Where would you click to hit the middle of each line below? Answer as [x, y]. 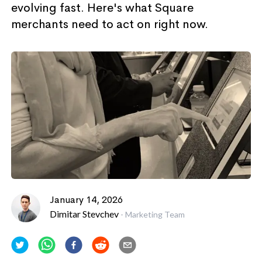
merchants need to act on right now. [109, 24]
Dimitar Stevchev [84, 213]
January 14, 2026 [86, 199]
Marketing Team [155, 214]
